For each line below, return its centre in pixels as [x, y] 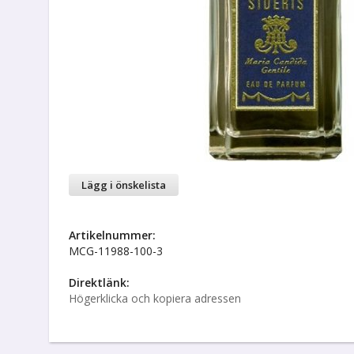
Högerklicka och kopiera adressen [155, 298]
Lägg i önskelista [124, 185]
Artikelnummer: [112, 235]
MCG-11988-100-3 [116, 251]
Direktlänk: [99, 282]
